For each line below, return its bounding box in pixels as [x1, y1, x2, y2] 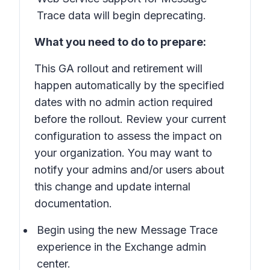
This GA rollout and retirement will [34, 62, 202, 75]
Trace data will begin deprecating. [37, 9, 209, 22]
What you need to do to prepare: [34, 36, 206, 48]
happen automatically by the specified [34, 79, 224, 92]
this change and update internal [34, 180, 190, 193]
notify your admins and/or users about [34, 163, 224, 176]
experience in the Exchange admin [37, 240, 206, 253]
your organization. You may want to [34, 146, 212, 159]
